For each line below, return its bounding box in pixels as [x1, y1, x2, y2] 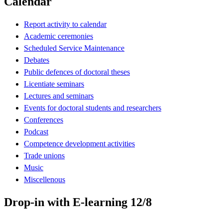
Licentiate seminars [24, 79, 84, 88]
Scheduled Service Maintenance [24, 43, 124, 52]
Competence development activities [24, 139, 135, 148]
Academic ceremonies [24, 31, 93, 40]
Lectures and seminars [24, 91, 94, 100]
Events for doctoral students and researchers [24, 103, 161, 112]
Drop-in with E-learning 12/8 [4, 195, 152, 209]
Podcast [24, 127, 48, 136]
